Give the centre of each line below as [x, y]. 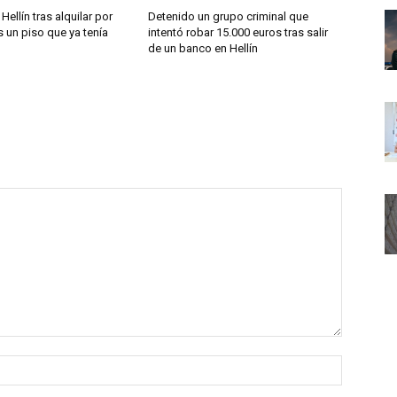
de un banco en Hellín [203, 48]
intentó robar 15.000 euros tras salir [238, 32]
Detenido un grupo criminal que [229, 16]
